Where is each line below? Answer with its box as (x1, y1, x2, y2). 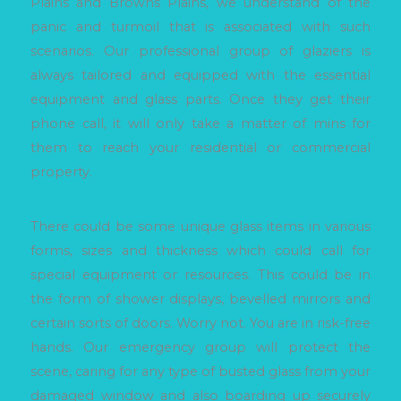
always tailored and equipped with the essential (30, 66, 371, 83)
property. (30, 163, 92, 180)
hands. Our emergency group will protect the (30, 339, 371, 356)
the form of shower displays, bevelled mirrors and (30, 291, 371, 308)
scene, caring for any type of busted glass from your (30, 363, 371, 380)
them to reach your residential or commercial (30, 139, 371, 156)
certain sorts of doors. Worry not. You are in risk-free (30, 315, 371, 332)
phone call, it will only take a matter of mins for (30, 115, 371, 132)
